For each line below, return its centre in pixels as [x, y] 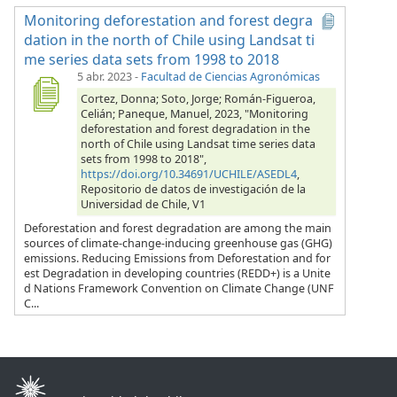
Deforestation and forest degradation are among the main [178, 228]
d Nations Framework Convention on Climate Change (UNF [179, 288]
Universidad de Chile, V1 [143, 204]
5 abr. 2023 [105, 76]
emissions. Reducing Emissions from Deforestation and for [177, 258]
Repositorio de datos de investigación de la [193, 189]
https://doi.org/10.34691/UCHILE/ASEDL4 [189, 174]
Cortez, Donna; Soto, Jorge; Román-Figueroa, [198, 98]
